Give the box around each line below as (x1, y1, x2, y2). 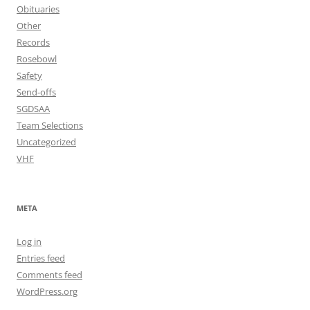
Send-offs (17, 85, 56, 98)
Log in (17, 235, 42, 248)
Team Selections (17, 118, 83, 131)
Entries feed (17, 251, 65, 264)
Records (17, 35, 50, 48)
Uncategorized (17, 135, 76, 148)
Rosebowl (17, 52, 57, 65)
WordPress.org (17, 284, 77, 298)
